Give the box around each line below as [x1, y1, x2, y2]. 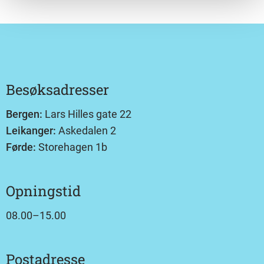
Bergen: [6, 108, 42, 120]
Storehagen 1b [36, 141, 107, 153]
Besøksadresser [6, 80, 109, 99]
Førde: [6, 141, 36, 153]
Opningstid [6, 181, 81, 200]
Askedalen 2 [58, 124, 116, 137]
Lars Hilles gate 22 [42, 108, 131, 120]
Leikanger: [6, 124, 58, 137]
